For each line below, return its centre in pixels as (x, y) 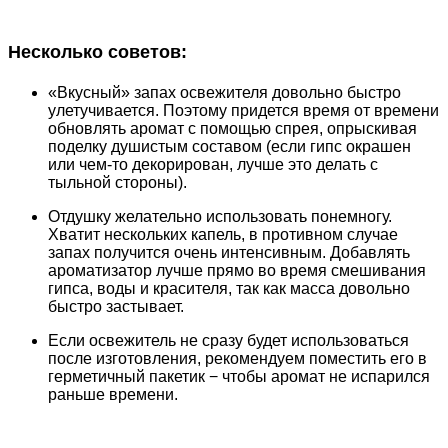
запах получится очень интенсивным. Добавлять (229, 252)
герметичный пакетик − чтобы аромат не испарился (239, 376)
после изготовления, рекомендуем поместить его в (237, 358)
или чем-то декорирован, (140, 164)
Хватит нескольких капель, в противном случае (223, 234)
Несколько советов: (97, 52)
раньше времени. (113, 394)
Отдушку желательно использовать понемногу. (220, 216)
